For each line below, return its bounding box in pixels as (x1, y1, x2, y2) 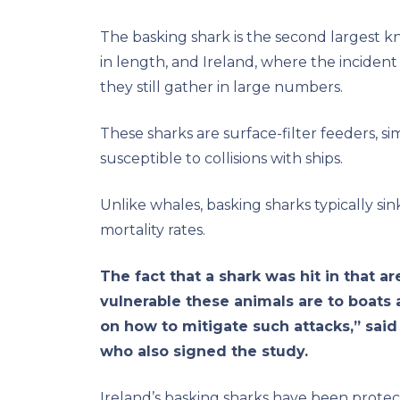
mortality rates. (100, 221, 205, 238)
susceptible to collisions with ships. (100, 149, 343, 167)
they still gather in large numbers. (100, 78, 343, 96)
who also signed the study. (100, 342, 308, 360)
